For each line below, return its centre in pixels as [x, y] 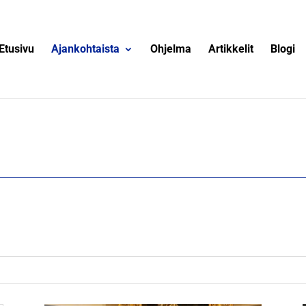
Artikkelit [231, 49]
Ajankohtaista [85, 49]
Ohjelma [170, 49]
